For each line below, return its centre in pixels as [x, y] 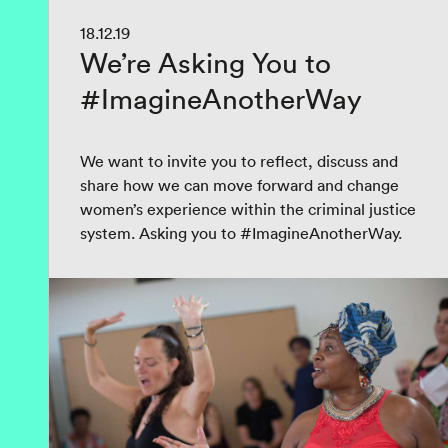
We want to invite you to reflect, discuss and [239, 161]
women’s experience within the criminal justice [248, 209]
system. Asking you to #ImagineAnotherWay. [241, 233]
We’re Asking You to [205, 63]
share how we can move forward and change [239, 185]
